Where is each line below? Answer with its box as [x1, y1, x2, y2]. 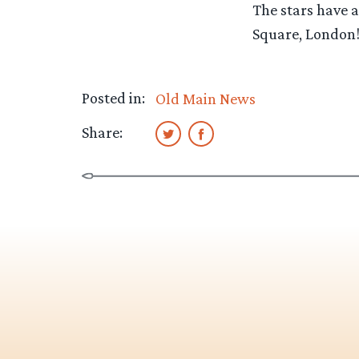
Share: [82, 123, 123, 141]
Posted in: [82, 88, 145, 107]
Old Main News [155, 89, 256, 107]
